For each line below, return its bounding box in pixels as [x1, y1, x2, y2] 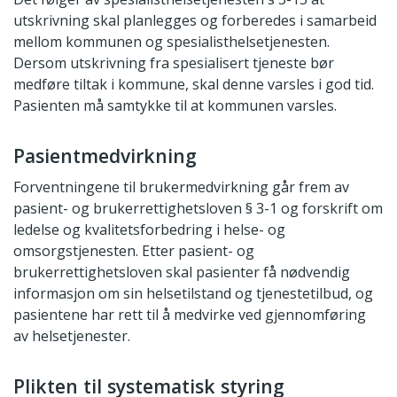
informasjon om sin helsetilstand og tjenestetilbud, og [13, 284, 373, 303]
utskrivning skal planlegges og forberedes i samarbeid [13, 10, 377, 30]
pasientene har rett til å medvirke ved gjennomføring [13, 305, 366, 324]
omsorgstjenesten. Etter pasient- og [13, 241, 254, 261]
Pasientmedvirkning [13, 142, 197, 168]
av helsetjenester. [13, 326, 130, 346]
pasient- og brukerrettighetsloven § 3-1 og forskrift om [13, 198, 383, 218]
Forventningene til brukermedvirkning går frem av [13, 177, 349, 197]
